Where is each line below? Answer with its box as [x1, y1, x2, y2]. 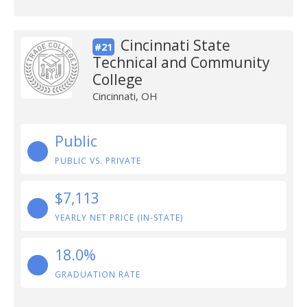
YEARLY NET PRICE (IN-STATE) [55, 212, 183, 223]
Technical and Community [92, 53, 270, 72]
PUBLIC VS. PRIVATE [55, 155, 141, 167]
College [92, 70, 143, 89]
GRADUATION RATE [55, 269, 140, 280]
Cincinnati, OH [92, 89, 158, 103]
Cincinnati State [120, 36, 230, 55]
